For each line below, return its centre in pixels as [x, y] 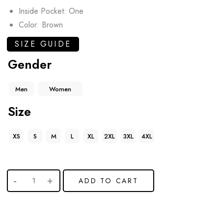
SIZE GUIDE [43, 44]
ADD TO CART [109, 180]
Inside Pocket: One [51, 11]
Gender [30, 64]
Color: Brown [41, 25]
